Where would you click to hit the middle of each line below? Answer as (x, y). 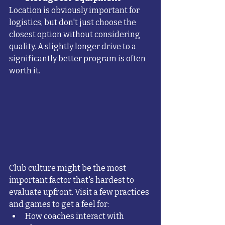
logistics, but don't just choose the (73, 22)
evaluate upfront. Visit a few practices (80, 192)
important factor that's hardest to (72, 180)
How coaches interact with (75, 216)
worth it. (25, 70)
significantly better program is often (78, 58)
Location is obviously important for (75, 10)
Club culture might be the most (68, 168)
